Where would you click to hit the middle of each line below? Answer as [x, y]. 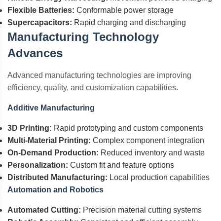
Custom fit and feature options [121, 165]
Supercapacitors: [40, 22]
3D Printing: [30, 128]
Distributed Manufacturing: [57, 177]
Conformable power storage [124, 10]
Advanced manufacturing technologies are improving [99, 75]
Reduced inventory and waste [152, 153]
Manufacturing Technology [83, 37]
